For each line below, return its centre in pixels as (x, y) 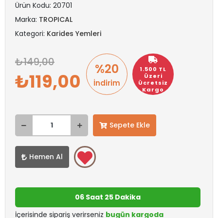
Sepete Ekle (130, 125)
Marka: (27, 19)
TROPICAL (56, 19)
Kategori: (31, 34)
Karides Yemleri (74, 34)
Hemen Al (46, 157)
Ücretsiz (153, 82)
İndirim (107, 83)
